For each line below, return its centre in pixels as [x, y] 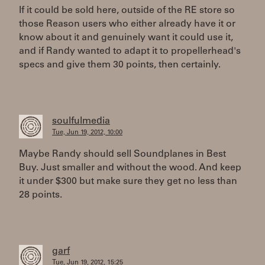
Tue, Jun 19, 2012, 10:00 [87, 133]
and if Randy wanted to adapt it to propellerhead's [130, 51]
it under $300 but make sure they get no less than [128, 182]
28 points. [41, 195]
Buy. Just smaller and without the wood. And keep [130, 168]
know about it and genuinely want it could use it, [126, 38]
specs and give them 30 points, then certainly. [120, 65]
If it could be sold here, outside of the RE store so [127, 11]
